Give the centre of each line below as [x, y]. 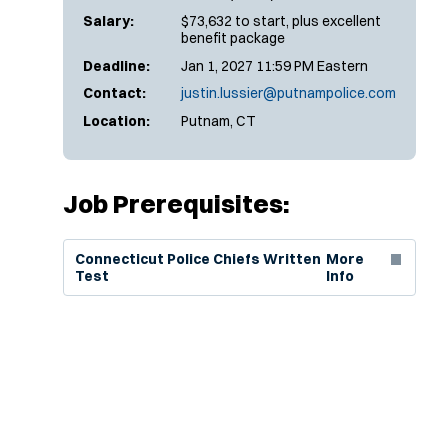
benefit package [233, 38]
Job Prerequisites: [176, 203]
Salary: [108, 21]
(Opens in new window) [146, 250]
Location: [116, 120]
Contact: [114, 93]
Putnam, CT [218, 120]
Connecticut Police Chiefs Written [197, 258]
